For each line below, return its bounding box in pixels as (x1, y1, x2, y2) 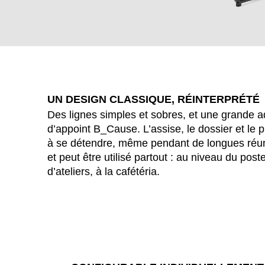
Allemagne (143, 238, 196, 251)
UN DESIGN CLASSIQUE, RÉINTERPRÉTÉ (47, 93, 260, 106)
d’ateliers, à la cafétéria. (47, 166, 160, 178)
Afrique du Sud (143, 221, 216, 234)
